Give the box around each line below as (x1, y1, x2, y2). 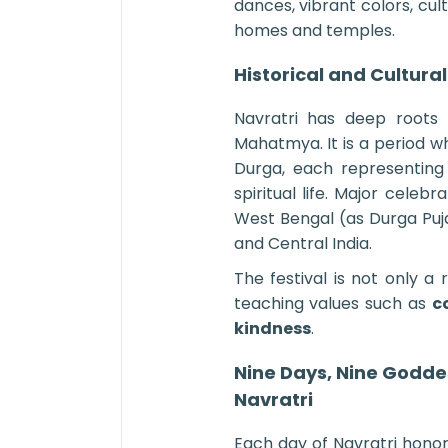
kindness (233, 317, 311, 341)
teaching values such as (233, 292, 432, 316)
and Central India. (233, 232, 372, 256)
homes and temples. (233, 19, 395, 43)
